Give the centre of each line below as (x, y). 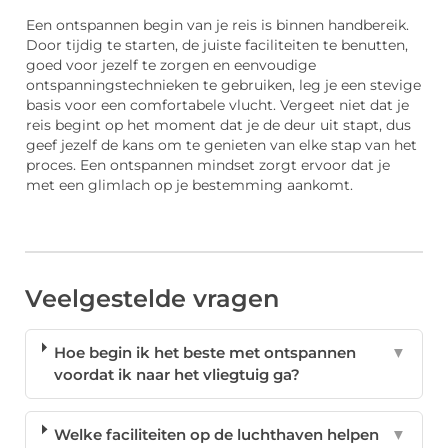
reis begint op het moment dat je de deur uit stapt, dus (218, 124)
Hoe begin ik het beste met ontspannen (204, 353)
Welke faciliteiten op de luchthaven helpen (217, 435)
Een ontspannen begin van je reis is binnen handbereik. (217, 24)
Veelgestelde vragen (152, 299)
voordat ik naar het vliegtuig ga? (176, 375)
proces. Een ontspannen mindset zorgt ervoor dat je (208, 164)
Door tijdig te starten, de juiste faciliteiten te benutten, (217, 44)
